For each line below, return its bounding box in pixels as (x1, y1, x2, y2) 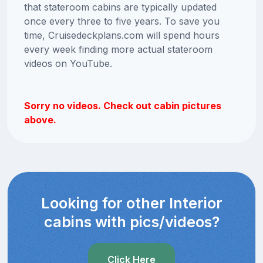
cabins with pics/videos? (43, 213, 220, 231)
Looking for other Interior (41, 194, 222, 212)
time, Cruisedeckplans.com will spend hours (23, 29, 220, 41)
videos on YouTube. (23, 57, 112, 69)
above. (23, 113, 56, 126)
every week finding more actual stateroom (23, 43, 213, 55)
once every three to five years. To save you (23, 15, 220, 27)
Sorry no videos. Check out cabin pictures (23, 99, 221, 112)
